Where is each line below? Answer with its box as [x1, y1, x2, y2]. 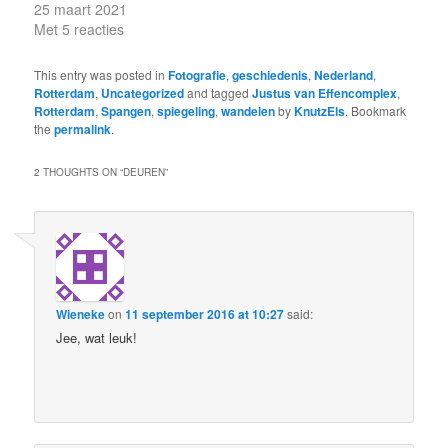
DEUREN [123, 165, 166, 180]
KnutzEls [294, 102, 346, 121]
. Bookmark [345, 102, 407, 120]
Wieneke [56, 305, 106, 324]
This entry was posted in [34, 66, 169, 84]
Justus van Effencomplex [252, 84, 398, 103]
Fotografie [168, 66, 227, 85]
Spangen [101, 102, 152, 121]
